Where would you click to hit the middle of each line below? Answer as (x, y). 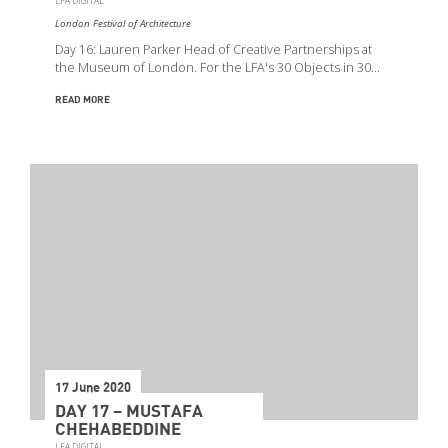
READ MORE (82, 99)
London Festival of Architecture (123, 23)
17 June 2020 (93, 388)
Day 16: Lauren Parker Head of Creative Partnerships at (213, 49)
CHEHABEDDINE (118, 429)
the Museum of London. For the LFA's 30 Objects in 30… (217, 67)
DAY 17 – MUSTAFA (129, 411)
